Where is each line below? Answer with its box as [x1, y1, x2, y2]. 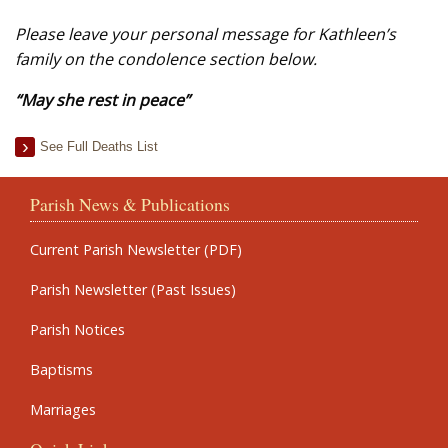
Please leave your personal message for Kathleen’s [15, 23, 396, 45]
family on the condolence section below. [15, 48, 317, 70]
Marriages [30, 400, 96, 419]
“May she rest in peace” [15, 89, 190, 111]
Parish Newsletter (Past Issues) [30, 280, 236, 299]
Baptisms [30, 360, 93, 379]
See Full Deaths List [40, 139, 158, 154]
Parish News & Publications [30, 192, 230, 216]
